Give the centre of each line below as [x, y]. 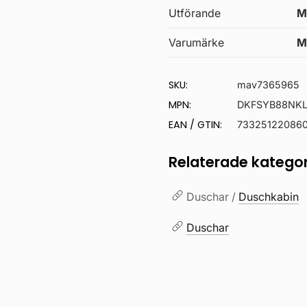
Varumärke [197, 42]
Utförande [195, 13]
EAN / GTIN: [196, 124]
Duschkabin [269, 196]
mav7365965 [269, 84]
